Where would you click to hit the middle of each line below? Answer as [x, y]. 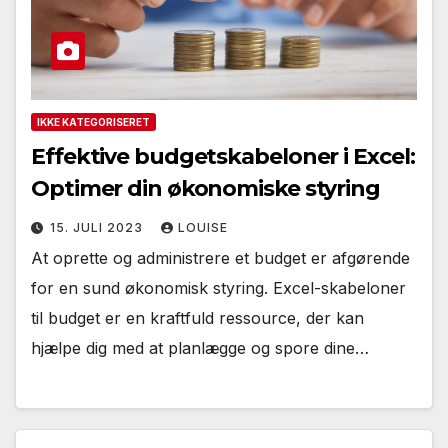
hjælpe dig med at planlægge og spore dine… [200, 347]
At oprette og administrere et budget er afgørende [220, 257]
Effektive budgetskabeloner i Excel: [223, 156]
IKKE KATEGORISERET [93, 121]
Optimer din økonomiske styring [205, 188]
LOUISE [203, 227]
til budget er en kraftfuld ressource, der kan [197, 317]
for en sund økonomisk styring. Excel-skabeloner [218, 287]
